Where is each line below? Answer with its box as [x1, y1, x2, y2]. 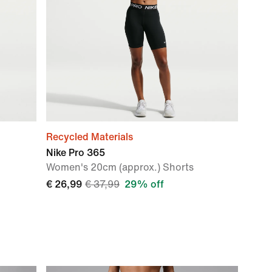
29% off [124, 179, 164, 189]
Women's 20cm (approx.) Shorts [46, 162, 194, 172]
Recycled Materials [46, 132, 133, 142]
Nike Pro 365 [46, 148, 105, 158]
